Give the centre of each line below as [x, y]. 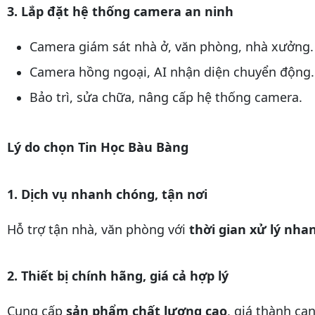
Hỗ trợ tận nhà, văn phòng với [98, 230]
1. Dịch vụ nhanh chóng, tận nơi [107, 194]
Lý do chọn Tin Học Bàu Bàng [98, 147]
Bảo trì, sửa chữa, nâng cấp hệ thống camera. [166, 97]
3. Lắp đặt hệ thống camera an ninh [120, 12]
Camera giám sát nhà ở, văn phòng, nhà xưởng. [172, 47]
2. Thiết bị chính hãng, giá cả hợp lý [118, 276]
